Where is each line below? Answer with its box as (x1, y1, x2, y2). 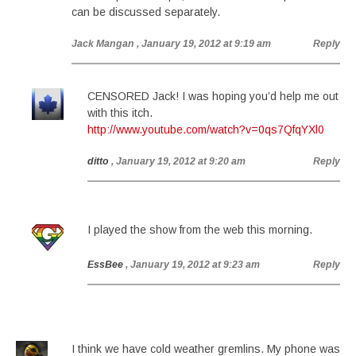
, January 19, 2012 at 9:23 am (126, 259, 260, 270)
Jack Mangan (72, 38, 134, 49)
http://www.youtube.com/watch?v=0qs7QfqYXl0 (87, 123, 324, 136)
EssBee (87, 259, 123, 270)
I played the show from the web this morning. (87, 223, 312, 236)
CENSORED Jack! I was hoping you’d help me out (87, 90, 339, 103)
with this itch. (87, 106, 153, 119)
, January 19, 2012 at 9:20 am (111, 156, 246, 167)
